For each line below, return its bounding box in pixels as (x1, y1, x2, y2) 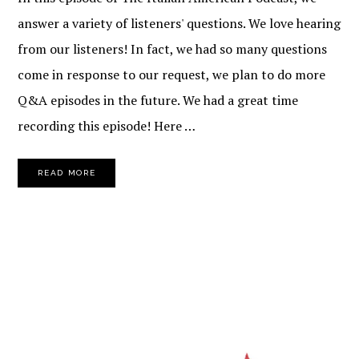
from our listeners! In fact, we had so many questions (18, 39, 328, 58)
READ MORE (38, 167, 96, 177)
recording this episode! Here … (18, 116, 196, 135)
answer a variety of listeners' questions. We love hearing (18, 14, 341, 32)
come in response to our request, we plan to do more (18, 65, 326, 83)
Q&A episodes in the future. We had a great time (18, 91, 299, 109)
